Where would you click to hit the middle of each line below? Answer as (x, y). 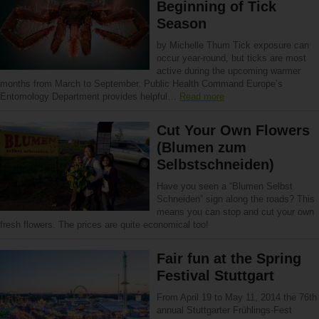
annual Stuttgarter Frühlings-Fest (224, 310)
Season (182, 23)
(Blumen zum (202, 147)
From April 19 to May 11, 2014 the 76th (237, 297)
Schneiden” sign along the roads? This (236, 199)
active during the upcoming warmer (229, 71)
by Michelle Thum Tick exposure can (233, 45)
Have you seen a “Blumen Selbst (225, 186)
